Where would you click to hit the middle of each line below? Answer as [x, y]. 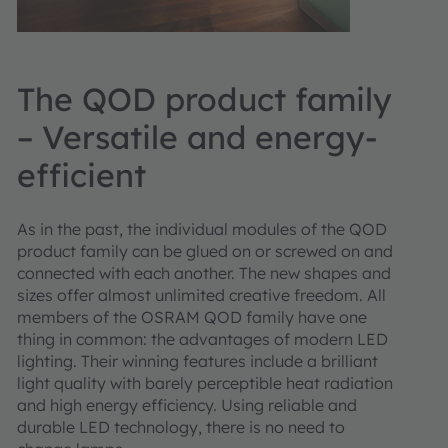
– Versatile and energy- [197, 137]
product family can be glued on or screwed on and [205, 251]
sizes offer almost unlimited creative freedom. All [201, 295]
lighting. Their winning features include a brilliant [197, 361]
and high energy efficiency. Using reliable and [187, 405]
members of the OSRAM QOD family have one [192, 317]
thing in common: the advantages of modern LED [202, 339]
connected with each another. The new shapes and [204, 273]
